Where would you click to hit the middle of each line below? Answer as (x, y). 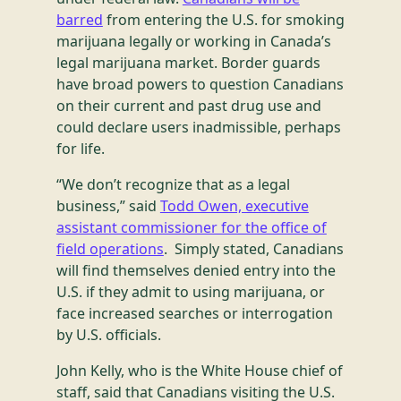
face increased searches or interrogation (194, 313)
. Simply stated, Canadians (253, 249)
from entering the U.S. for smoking (223, 20)
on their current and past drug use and (188, 106)
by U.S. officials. (108, 335)
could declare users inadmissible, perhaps (198, 127)
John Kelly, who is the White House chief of (199, 371)
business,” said (108, 206)
